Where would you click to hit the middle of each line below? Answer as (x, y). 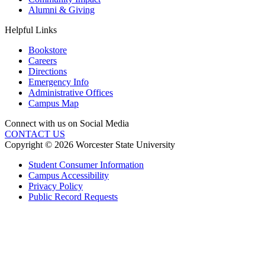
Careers (43, 61)
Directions (48, 72)
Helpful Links (31, 30)
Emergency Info (59, 82)
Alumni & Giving (62, 10)
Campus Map (54, 104)
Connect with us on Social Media (67, 124)
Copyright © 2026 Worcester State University (90, 145)
